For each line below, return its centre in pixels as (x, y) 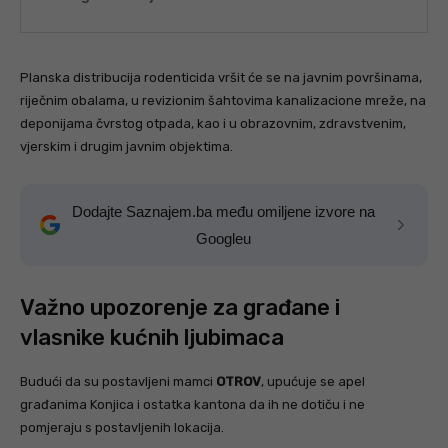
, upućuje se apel (313, 382)
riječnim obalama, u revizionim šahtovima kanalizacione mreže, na (223, 101)
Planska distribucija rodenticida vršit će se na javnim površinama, (221, 78)
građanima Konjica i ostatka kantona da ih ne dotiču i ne (192, 405)
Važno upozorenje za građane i (180, 308)
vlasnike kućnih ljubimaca (152, 338)
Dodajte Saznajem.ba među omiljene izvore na (223, 212)
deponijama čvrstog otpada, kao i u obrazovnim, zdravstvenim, (213, 124)
